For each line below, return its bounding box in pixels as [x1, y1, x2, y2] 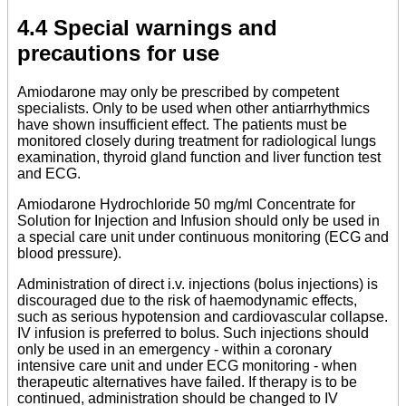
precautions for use [17, 40, 219, 65]
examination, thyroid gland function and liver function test [17, 149, 381, 165]
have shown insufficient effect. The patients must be [17, 116, 347, 132]
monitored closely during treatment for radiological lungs [17, 132, 376, 149]
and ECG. [17, 165, 81, 181]
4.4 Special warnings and [17, 14, 277, 40]
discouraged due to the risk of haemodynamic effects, [17, 292, 357, 308]
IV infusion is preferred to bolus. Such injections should [17, 324, 369, 341]
